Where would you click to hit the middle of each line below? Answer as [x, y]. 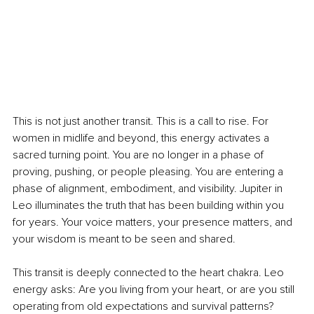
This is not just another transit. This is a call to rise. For [142, 122]
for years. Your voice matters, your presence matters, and [154, 223]
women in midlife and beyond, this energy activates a [142, 138]
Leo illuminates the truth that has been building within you [150, 206]
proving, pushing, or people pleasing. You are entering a [149, 172]
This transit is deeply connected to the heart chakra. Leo [150, 273]
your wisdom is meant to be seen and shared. [124, 239]
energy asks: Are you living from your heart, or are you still [155, 290]
